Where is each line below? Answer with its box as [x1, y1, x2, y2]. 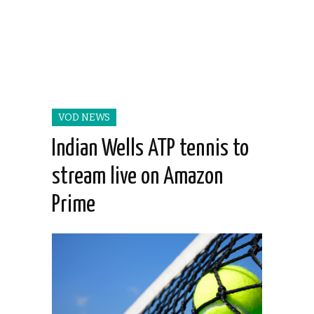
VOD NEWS [58, 111, 110, 124]
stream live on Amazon [52, 165, 223, 189]
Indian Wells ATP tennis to [52, 137, 249, 161]
